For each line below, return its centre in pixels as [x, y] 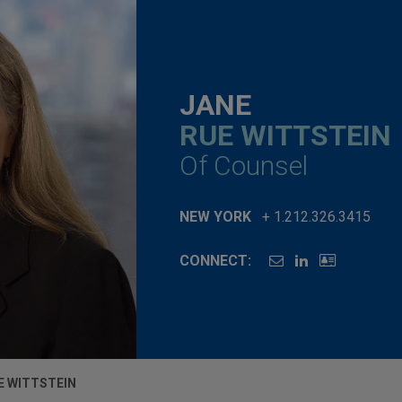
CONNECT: [215, 260]
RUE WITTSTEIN [285, 135]
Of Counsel [244, 165]
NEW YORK [215, 216]
